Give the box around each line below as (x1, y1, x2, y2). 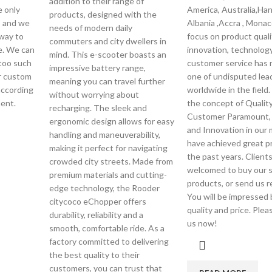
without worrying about (49, 89, 140, 100)
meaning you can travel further (49, 76, 166, 86)
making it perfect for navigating (49, 143, 168, 153)
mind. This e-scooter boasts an (49, 49, 167, 59)
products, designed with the (49, 9, 157, 19)
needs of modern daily (49, 22, 133, 33)
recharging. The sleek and (49, 103, 148, 113)
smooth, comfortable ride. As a (49, 223, 165, 233)
